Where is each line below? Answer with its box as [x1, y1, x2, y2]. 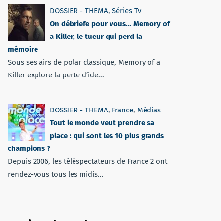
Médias [137, 106, 161, 114]
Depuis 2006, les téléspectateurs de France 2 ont [8, 157, 167, 166]
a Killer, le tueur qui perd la [50, 32, 142, 41]
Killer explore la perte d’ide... [8, 71, 104, 79]
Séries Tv [112, 6, 141, 15]
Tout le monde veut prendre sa [50, 118, 154, 127]
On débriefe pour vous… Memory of [50, 19, 170, 28]
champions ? [8, 144, 50, 153]
